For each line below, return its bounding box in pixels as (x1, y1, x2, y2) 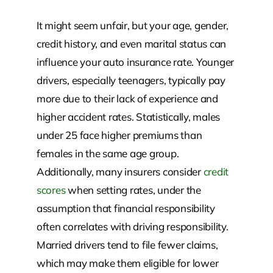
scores (36, 183, 66, 196)
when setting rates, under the (65, 183, 201, 196)
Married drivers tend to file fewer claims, (36, 238, 218, 251)
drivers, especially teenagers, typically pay (36, 73, 225, 87)
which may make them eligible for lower (36, 256, 219, 269)
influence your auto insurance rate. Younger (36, 55, 235, 68)
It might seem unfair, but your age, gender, (36, 18, 229, 32)
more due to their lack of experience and (36, 91, 218, 105)
